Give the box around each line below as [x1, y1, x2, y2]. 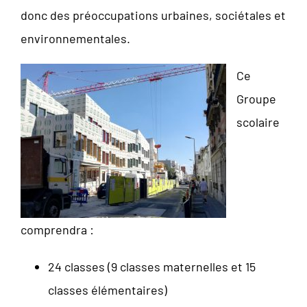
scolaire [236, 114, 280, 130]
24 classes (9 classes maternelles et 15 [48, 258, 256, 274]
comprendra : [21, 221, 94, 237]
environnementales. [21, 30, 130, 46]
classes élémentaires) [48, 282, 167, 297]
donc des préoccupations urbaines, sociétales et [21, 7, 286, 23]
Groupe [236, 90, 276, 106]
